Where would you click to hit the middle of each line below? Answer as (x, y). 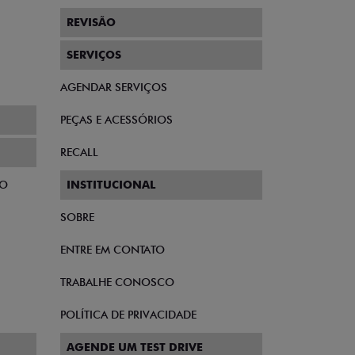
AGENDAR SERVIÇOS (114, 87)
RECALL (79, 152)
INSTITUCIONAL (111, 185)
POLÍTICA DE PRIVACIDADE (128, 315)
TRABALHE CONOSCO (117, 282)
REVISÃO (91, 22)
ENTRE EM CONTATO (113, 250)
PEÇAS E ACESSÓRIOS (116, 120)
